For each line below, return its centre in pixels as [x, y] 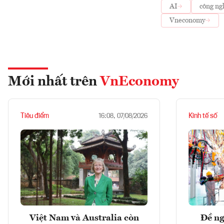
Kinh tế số [203, 116]
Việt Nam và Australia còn [84, 218]
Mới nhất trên [54, 82]
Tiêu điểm [35, 116]
